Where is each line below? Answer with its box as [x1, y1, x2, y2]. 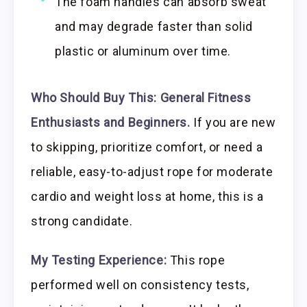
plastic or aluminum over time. [55, 44, 232, 59]
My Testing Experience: [31, 252, 167, 267]
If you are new [190, 115, 276, 130]
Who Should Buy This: [31, 90, 157, 106]
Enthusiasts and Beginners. [31, 115, 191, 130]
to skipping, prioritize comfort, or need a [31, 140, 263, 155]
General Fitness [160, 90, 251, 106]
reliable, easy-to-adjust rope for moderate [31, 164, 273, 180]
